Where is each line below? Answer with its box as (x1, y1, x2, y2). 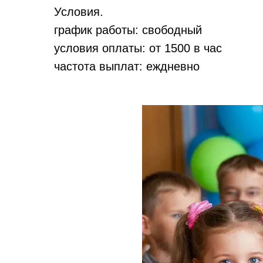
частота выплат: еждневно (54, 60, 200, 73)
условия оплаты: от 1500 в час (54, 42, 222, 55)
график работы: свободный (54, 23, 202, 37)
